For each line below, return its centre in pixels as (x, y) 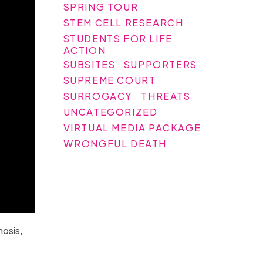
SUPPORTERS (160, 64)
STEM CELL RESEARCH (123, 22)
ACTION (85, 50)
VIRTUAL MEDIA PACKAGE (132, 127)
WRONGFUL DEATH (115, 143)
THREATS (166, 96)
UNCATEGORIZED (110, 112)
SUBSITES (89, 64)
